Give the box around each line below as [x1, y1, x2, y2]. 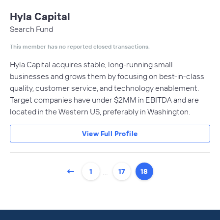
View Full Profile [82, 129, 138, 138]
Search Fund [10, 24, 53, 34]
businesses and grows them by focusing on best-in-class [10, 71, 204, 81]
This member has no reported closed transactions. [10, 43, 150, 50]
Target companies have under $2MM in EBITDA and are [10, 95, 199, 105]
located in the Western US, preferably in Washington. [10, 107, 190, 116]
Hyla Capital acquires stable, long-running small [10, 59, 173, 69]
